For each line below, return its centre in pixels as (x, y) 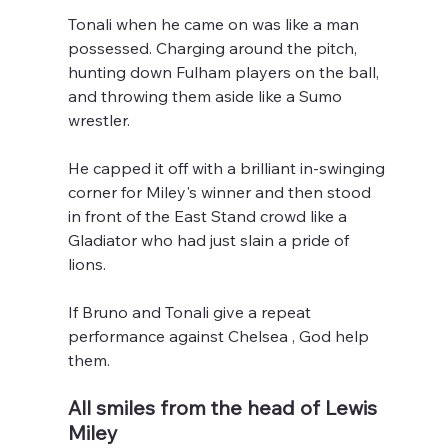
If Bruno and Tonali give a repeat (192, 312)
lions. (87, 264)
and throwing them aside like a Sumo (207, 96)
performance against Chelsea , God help (221, 336)
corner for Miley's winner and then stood (222, 192)
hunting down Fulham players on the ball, (226, 72)
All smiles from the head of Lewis (225, 408)
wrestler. (99, 120)
